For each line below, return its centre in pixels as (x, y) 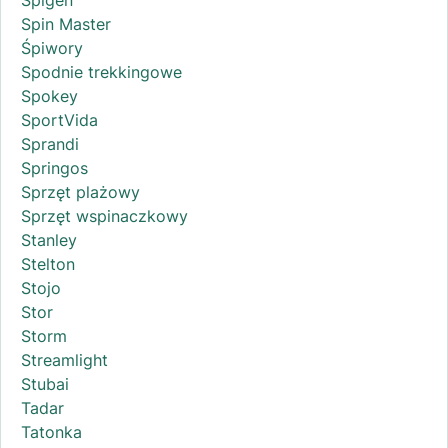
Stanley (49, 239)
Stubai (45, 383)
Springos (54, 167)
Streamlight (64, 359)
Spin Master (66, 23)
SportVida (59, 119)
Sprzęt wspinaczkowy (104, 215)
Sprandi (50, 143)
